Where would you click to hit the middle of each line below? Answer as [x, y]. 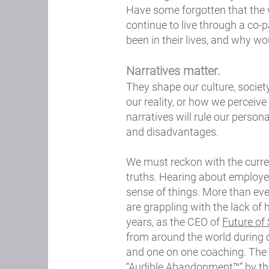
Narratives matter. [173, 71]
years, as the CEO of [174, 222]
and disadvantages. [172, 132]
